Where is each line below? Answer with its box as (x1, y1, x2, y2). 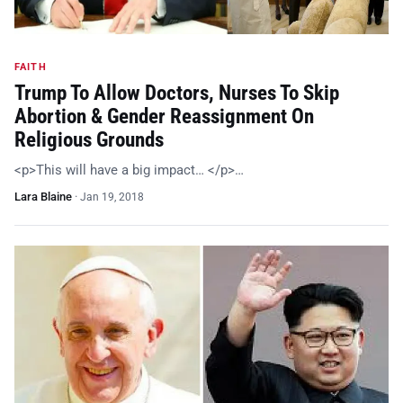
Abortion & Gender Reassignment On (14, 103, 314, 129)
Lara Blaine (14, 189, 72, 203)
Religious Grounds (14, 127, 164, 152)
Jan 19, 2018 (80, 190, 144, 203)
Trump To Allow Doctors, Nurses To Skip (14, 80, 339, 105)
